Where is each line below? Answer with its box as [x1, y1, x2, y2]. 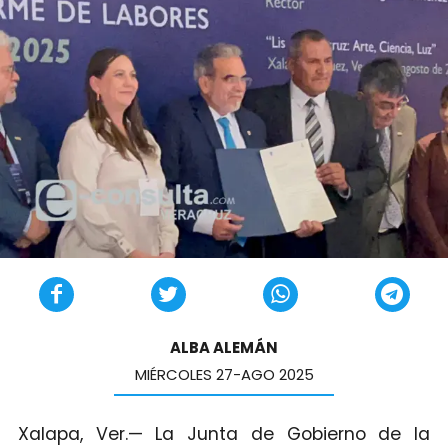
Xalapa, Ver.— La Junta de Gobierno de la [17, 421, 431, 446]
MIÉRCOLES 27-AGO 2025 [134, 364, 314, 386]
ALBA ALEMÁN [170, 337, 278, 359]
